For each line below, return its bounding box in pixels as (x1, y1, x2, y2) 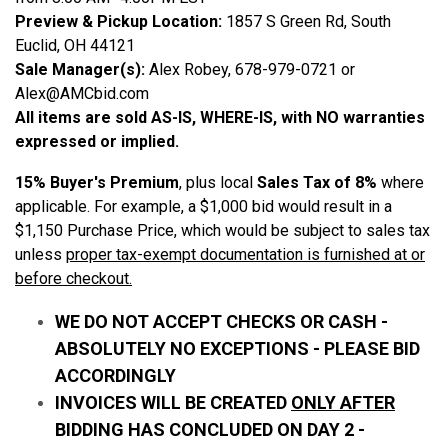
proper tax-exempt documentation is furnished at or (66, 244, 425, 264)
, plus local (179, 172, 257, 192)
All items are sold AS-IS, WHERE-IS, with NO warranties (15, 107, 425, 127)
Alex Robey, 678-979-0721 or (149, 59, 355, 79)
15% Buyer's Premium (15, 172, 179, 192)
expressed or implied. (15, 131, 179, 151)
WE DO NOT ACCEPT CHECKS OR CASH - (55, 310, 388, 332)
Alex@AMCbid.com (15, 83, 149, 103)
